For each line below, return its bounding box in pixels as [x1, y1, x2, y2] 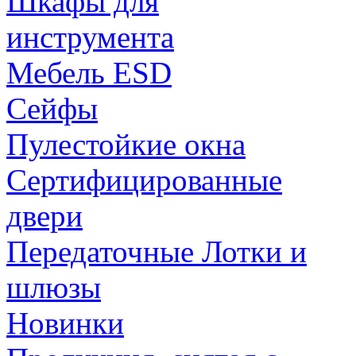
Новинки [6, 306, 124, 340]
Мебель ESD [6, 56, 172, 90]
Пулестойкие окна [6, 127, 246, 161]
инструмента [6, 20, 174, 54]
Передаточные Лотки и [6, 234, 307, 269]
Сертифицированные [6, 163, 282, 197]
